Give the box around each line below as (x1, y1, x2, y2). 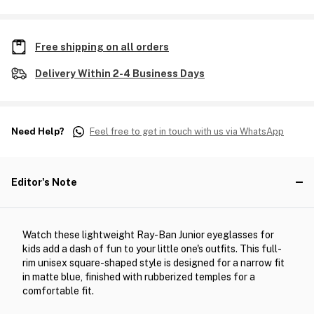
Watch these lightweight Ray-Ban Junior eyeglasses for (22, 229, 274, 240)
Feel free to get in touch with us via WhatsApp (90, 126, 284, 137)
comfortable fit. (22, 285, 94, 296)
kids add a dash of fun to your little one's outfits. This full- (22, 243, 282, 254)
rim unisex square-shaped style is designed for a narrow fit (22, 257, 285, 268)
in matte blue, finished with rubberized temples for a (22, 271, 255, 282)
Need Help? (11, 126, 64, 137)
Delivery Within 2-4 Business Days (35, 68, 205, 79)
